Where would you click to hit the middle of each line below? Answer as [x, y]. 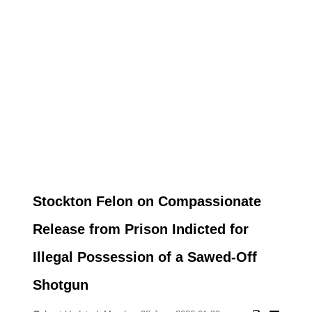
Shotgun [60, 285]
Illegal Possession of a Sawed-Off [145, 257]
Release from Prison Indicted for [140, 229]
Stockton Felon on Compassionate [147, 201]
